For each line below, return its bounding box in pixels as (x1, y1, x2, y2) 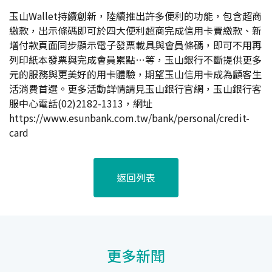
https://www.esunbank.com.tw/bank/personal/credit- (9, 110, 250, 125)
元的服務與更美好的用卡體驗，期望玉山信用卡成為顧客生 (9, 66, 262, 81)
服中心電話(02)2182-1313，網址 (9, 95, 152, 110)
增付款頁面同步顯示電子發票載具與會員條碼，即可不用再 (9, 37, 262, 52)
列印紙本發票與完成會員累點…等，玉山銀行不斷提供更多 (9, 52, 262, 67)
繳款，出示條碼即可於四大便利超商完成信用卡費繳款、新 (9, 22, 262, 38)
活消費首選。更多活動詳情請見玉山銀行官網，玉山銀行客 (9, 81, 262, 96)
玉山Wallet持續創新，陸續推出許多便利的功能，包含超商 (9, 8, 262, 23)
